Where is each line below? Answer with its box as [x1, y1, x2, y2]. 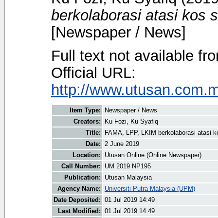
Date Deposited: [54, 196, 101, 204]
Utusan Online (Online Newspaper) [105, 151, 201, 159]
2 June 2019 [105, 140, 139, 148]
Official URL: [51, 64, 136, 81]
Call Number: [61, 163, 101, 170]
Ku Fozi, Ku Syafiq [105, 118, 158, 126]
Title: [86, 129, 101, 137]
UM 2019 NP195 [105, 163, 151, 170]
